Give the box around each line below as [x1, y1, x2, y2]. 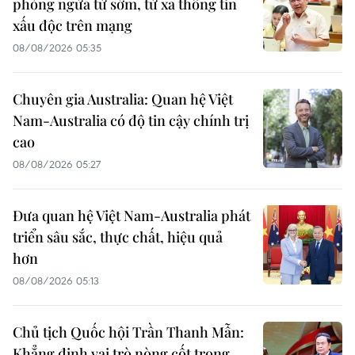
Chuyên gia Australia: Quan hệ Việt [13, 89, 233, 109]
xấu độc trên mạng [13, 15, 132, 35]
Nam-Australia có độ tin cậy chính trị [13, 110, 249, 130]
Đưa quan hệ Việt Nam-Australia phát [13, 205, 250, 225]
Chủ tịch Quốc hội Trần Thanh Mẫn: [13, 322, 244, 342]
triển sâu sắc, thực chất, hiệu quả [13, 227, 223, 246]
